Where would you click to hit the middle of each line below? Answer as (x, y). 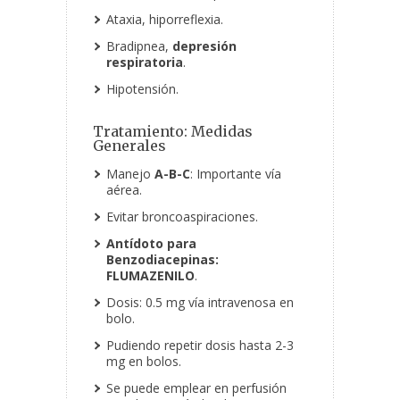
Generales (129, 146)
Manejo (130, 174)
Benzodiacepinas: (162, 260)
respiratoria (145, 62)
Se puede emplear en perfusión (196, 388)
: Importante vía (236, 174)
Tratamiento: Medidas (173, 132)
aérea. (124, 190)
